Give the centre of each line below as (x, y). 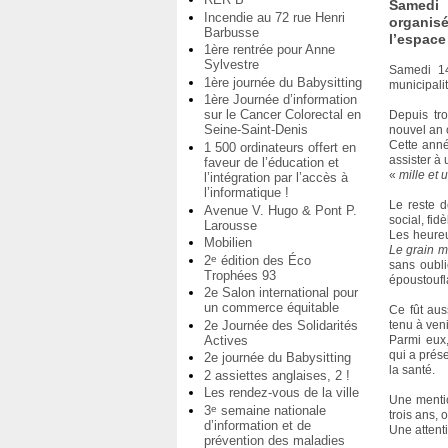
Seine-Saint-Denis (256, 130)
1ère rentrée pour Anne (269, 50)
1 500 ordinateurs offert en (280, 147)
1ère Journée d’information (280, 100)
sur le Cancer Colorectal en (282, 115)
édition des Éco (264, 260)
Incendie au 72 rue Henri (274, 17)
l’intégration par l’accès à (276, 177)
